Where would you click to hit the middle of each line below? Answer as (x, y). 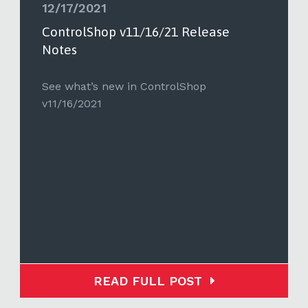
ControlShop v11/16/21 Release (136, 31)
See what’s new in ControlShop (124, 86)
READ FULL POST (147, 280)
